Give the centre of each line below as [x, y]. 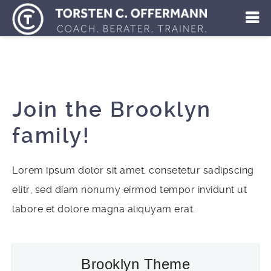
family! [51, 136]
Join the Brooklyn [112, 110]
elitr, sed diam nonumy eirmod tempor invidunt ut [129, 190]
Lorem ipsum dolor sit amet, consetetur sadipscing [133, 170]
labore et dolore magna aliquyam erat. [104, 209]
